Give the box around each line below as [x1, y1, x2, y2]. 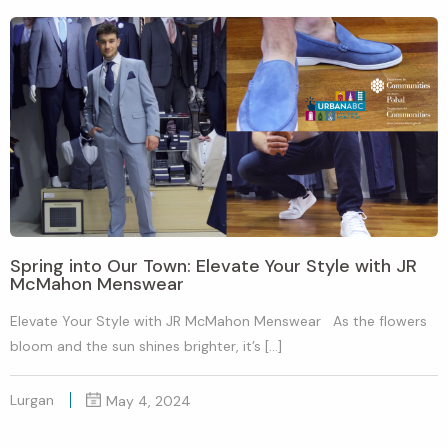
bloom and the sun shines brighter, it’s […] [10, 336, 282, 355]
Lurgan [10, 390, 54, 409]
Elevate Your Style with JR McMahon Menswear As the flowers [10, 311, 427, 330]
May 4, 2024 [106, 391, 191, 410]
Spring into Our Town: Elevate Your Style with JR [10, 253, 417, 278]
